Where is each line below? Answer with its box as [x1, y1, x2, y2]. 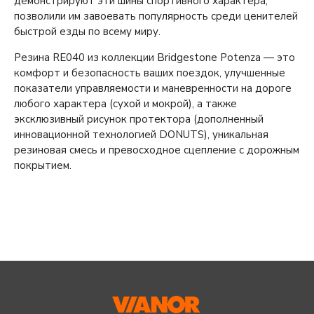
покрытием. [14, 158, 71, 172]
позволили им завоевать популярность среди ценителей [14, 8, 298, 23]
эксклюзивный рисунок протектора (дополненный [14, 111, 264, 126]
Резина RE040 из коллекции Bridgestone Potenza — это [14, 50, 295, 64]
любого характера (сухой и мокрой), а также [14, 96, 237, 111]
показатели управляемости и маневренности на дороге [14, 81, 292, 95]
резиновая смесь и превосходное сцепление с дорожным [14, 142, 299, 157]
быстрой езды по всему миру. [14, 24, 161, 39]
